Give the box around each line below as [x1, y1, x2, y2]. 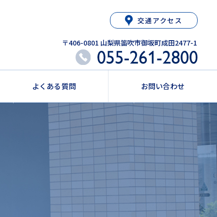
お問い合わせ [140, 81, 185, 92]
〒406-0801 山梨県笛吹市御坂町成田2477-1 [62, 38, 197, 48]
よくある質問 [32, 81, 76, 92]
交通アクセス [137, 15, 183, 26]
